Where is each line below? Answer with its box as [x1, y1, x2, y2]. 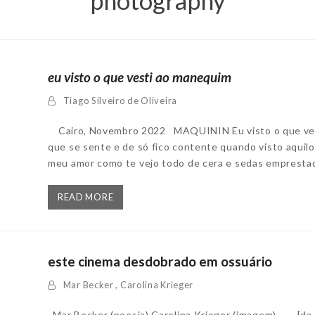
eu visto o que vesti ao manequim [48, 69, 231, 85]
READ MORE [57, 191, 114, 202]
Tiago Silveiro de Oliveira [63, 95, 177, 106]
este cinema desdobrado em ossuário [48, 252, 272, 269]
